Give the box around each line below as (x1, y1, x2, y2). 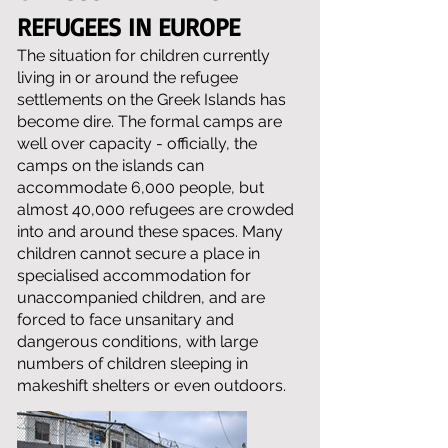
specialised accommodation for (17, 266, 251, 285)
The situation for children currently (17, 46, 270, 65)
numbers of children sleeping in (17, 354, 248, 373)
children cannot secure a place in (17, 244, 260, 263)
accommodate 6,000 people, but (17, 178, 264, 197)
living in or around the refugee (17, 68, 238, 87)
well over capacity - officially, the (17, 134, 257, 153)
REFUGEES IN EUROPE (17, 11, 240, 42)
